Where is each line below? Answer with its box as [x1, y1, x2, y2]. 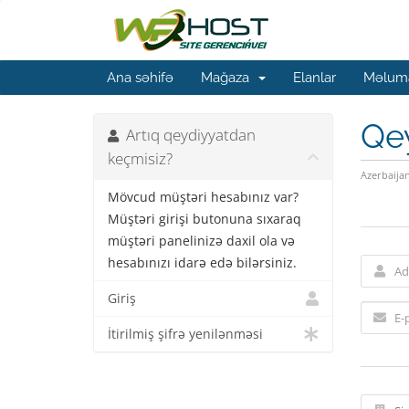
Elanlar [293, 69, 336, 86]
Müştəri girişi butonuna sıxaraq [108, 211, 301, 227]
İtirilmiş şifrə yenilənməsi [108, 326, 263, 342]
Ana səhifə [107, 69, 173, 86]
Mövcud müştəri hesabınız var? [108, 189, 299, 205]
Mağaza [201, 69, 257, 86]
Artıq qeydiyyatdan [119, 124, 256, 145]
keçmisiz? [108, 148, 173, 169]
